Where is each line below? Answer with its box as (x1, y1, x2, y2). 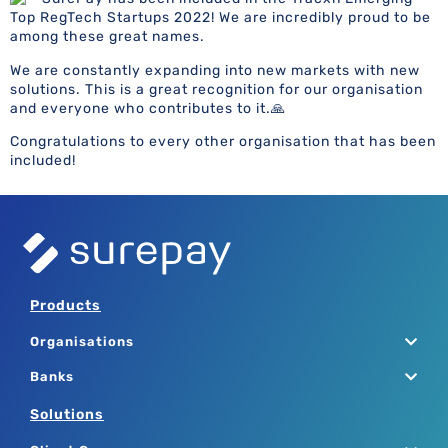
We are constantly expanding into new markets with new (10, 61, 420, 79)
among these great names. (10, 28, 205, 46)
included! (10, 152, 76, 170)
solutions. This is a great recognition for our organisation (10, 80, 423, 98)
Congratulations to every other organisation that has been (10, 133, 436, 151)
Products (30, 297, 101, 315)
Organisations (30, 334, 134, 350)
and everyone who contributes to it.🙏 (10, 99, 286, 117)
